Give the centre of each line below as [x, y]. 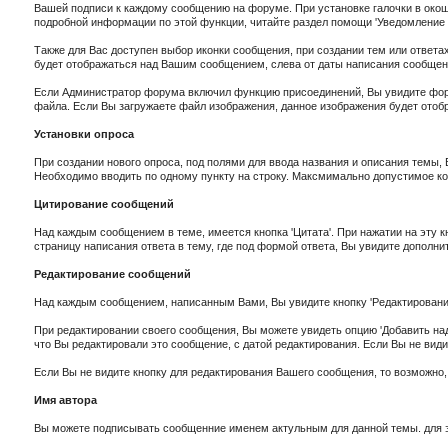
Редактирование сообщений [112, 274]
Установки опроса [84, 134]
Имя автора [65, 400]
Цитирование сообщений [104, 204]
